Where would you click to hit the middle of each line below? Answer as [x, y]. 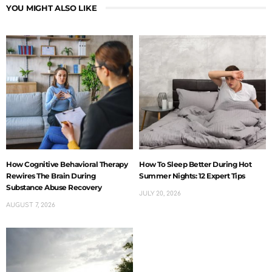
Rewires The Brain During [51, 175]
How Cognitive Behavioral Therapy [67, 164]
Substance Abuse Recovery [54, 187]
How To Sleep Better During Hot [195, 164]
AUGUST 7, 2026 [31, 205]
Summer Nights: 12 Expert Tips [192, 175]
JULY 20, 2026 [160, 193]
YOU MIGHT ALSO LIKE [52, 8]
